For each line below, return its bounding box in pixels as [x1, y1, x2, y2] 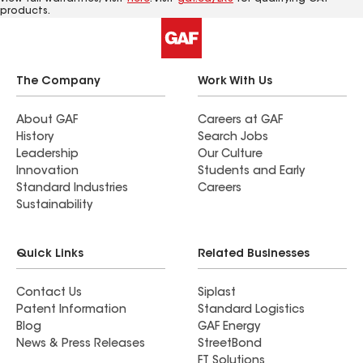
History [16, 132, 53, 143]
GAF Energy [198, 322, 260, 333]
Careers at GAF [198, 115, 283, 126]
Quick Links [16, 249, 83, 260]
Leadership [16, 149, 79, 160]
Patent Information [16, 305, 126, 316]
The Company [16, 76, 100, 88]
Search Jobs [198, 132, 268, 143]
